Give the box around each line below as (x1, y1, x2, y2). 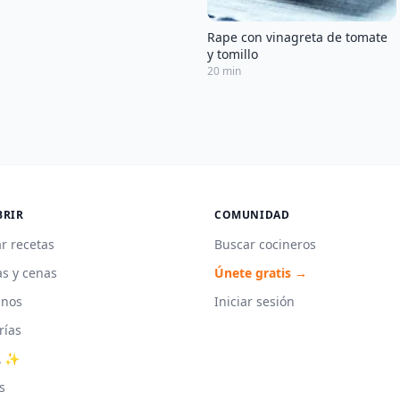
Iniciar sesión (214, 292, 295, 310)
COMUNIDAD (214, 206, 290, 222)
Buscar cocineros (214, 235, 316, 253)
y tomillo (207, 45, 258, 62)
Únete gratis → (214, 263, 307, 281)
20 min (207, 62, 241, 79)
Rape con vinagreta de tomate (207, 28, 387, 46)
